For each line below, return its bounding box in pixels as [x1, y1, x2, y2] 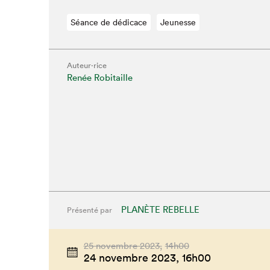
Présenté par [66, 205, 112, 216]
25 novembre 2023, [83, 240, 162, 252]
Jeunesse [160, 17, 196, 28]
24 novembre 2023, [83, 251, 179, 265]
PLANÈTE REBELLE [121, 204, 199, 216]
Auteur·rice [66, 60, 107, 71]
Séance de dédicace [70, 17, 147, 28]
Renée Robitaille [66, 72, 133, 84]
